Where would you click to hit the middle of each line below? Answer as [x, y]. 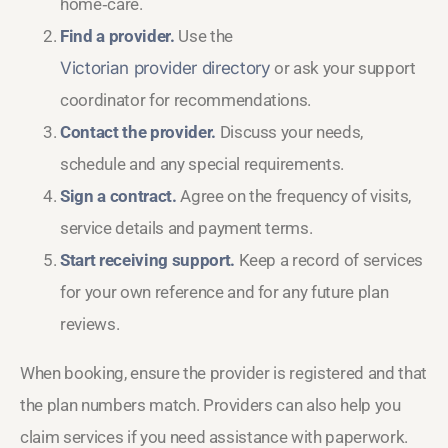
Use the [203, 35]
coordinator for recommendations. [186, 99]
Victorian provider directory [165, 67]
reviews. [90, 323]
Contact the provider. [138, 131]
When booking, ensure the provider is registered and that [223, 372]
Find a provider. [117, 35]
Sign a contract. [118, 195]
